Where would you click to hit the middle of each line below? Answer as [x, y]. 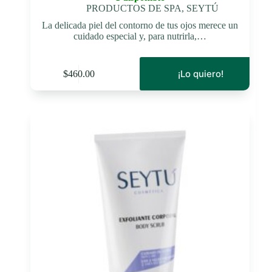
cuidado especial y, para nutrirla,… [140, 36]
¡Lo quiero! [200, 74]
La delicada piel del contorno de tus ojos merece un [140, 25]
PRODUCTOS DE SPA [134, 8]
